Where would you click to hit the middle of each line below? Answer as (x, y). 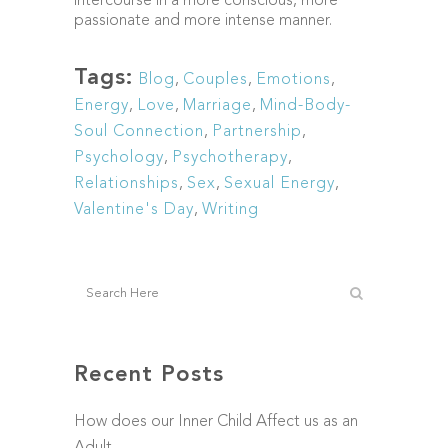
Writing (230, 210)
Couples (215, 80)
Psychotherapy (230, 158)
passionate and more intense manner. (203, 21)
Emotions (293, 80)
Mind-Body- (305, 106)
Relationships (126, 184)
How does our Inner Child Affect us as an (216, 422)
